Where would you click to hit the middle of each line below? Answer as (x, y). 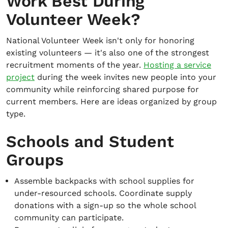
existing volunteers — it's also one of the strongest (108, 53)
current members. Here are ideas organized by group (111, 102)
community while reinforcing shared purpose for (103, 89)
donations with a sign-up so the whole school (105, 205)
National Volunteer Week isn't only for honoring (100, 40)
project (20, 77)
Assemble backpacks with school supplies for (104, 181)
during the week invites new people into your (125, 77)
